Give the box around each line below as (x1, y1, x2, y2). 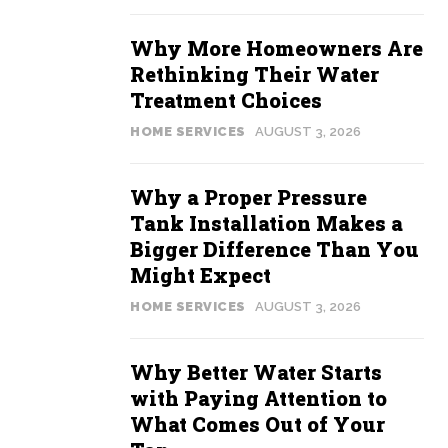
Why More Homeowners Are (130, 35, 423, 61)
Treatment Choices (130, 87, 322, 113)
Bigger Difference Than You (130, 236, 419, 262)
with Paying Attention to (130, 385, 387, 411)
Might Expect (130, 262, 271, 288)
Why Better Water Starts (130, 359, 382, 385)
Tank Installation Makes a (130, 210, 403, 236)
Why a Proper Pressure (130, 184, 367, 210)
